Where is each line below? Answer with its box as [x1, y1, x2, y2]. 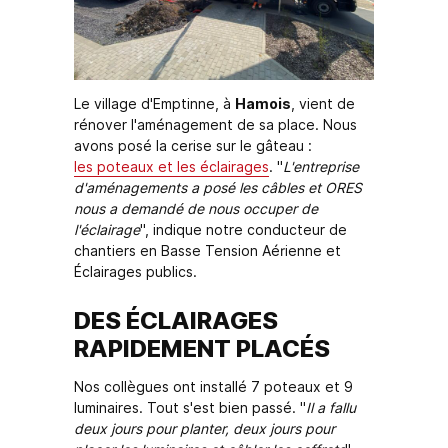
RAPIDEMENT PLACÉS [74, 334, 330, 363]
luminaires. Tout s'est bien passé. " [74, 400, 306, 416]
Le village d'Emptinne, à [74, 96, 235, 112]
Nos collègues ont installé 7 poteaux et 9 [74, 379, 353, 395]
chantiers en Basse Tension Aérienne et [74, 243, 341, 259]
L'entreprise [283, 159, 359, 175]
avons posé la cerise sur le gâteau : [74, 138, 312, 154]
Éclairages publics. [74, 264, 197, 280]
